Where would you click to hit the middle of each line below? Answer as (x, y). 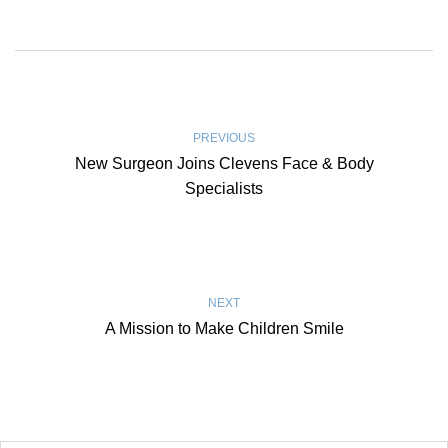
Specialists (224, 189)
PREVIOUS (224, 138)
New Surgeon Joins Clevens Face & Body (224, 164)
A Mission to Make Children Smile (224, 329)
